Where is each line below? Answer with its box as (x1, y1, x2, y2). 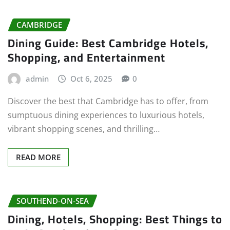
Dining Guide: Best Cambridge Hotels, (8, 32, 208, 54)
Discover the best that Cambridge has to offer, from (8, 95, 208, 107)
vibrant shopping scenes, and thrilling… (8, 123, 160, 135)
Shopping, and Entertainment (8, 47, 165, 69)
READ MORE (16, 151, 61, 162)
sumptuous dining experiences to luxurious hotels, (8, 109, 204, 121)
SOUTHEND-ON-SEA (16, 195, 89, 206)
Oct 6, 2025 (70, 73, 113, 84)
